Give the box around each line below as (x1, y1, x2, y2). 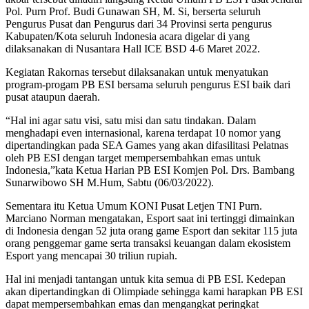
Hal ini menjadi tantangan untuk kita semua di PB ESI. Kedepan (6, 272, 286, 285)
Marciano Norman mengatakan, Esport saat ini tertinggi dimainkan (6, 212, 295, 224)
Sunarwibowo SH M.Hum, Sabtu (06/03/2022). (6, 176, 214, 188)
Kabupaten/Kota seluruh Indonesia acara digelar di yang (6, 30, 250, 42)
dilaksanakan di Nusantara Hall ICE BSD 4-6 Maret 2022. (6, 42, 260, 54)
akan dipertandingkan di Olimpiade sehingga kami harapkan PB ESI (6, 285, 303, 297)
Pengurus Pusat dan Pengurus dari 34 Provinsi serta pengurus (6, 17, 272, 30)
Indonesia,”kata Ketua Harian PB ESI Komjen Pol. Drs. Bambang (6, 163, 295, 176)
